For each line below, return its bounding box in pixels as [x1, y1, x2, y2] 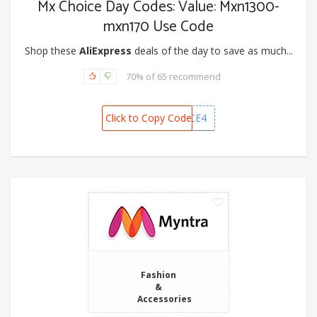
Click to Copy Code [105, 111, 192, 125]
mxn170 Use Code [103, 15, 214, 40]
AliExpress [79, 44, 132, 58]
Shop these [24, 44, 79, 58]
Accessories [137, 293, 192, 305]
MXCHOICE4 [150, 111, 207, 125]
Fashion [141, 269, 176, 281]
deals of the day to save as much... [131, 44, 293, 58]
